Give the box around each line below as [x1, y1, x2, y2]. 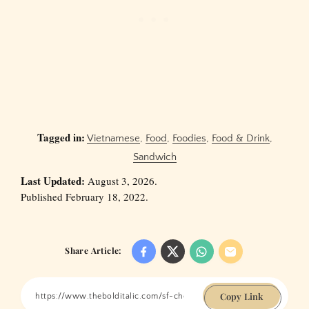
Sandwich [132, 151, 177, 163]
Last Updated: [21, 173, 85, 189]
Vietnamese [86, 132, 140, 145]
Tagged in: [37, 130, 85, 146]
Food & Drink [211, 132, 270, 145]
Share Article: [65, 245, 121, 257]
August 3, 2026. [85, 174, 157, 188]
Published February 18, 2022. [21, 190, 148, 204]
